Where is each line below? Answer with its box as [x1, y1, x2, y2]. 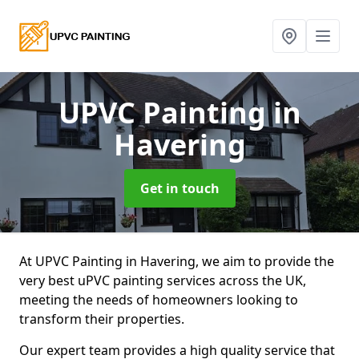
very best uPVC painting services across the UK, [19, 272, 306, 289]
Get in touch [139, 179, 220, 197]
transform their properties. [19, 310, 184, 328]
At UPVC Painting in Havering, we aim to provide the [19, 252, 334, 270]
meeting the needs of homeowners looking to [19, 291, 298, 309]
